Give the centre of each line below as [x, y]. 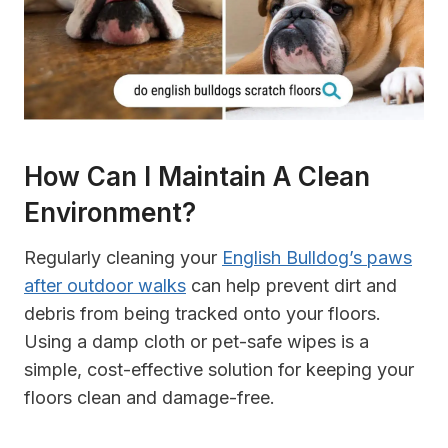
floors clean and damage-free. [149, 398]
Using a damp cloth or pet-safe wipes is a [196, 342]
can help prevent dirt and [291, 286]
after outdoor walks [105, 286]
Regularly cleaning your [123, 258]
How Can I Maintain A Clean [197, 177]
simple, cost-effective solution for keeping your [219, 370]
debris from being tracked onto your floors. [202, 314]
